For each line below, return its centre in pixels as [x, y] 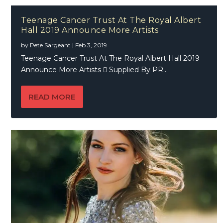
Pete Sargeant [51, 45]
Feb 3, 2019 [91, 45]
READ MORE [52, 97]
